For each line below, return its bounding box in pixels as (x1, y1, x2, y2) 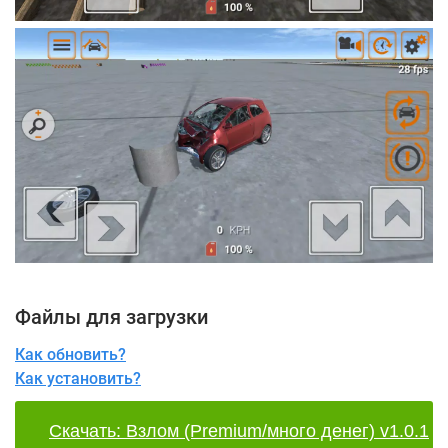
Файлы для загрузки (15, 304, 208, 329)
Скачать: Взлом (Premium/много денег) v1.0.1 (49, 420, 429, 441)
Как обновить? (15, 344, 126, 364)
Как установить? (15, 368, 141, 388)
